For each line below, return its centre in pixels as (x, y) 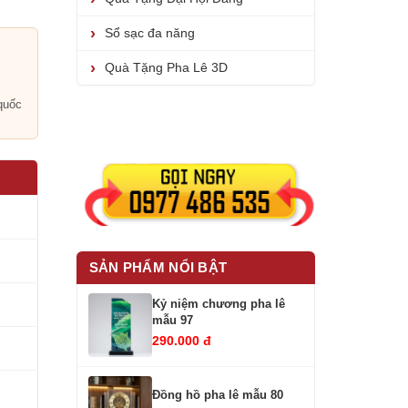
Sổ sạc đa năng (149, 33)
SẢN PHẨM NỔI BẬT (158, 267)
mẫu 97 (172, 321)
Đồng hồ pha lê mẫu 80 (217, 395)
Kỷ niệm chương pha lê (218, 304)
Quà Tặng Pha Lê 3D (166, 68)
